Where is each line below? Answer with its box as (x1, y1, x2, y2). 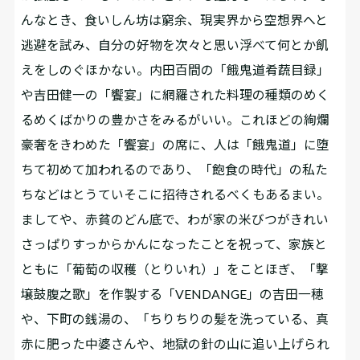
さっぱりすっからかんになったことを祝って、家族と (21, 235, 328, 252)
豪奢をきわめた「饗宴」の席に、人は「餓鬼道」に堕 (21, 136, 330, 152)
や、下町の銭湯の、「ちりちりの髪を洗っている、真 (21, 310, 329, 326)
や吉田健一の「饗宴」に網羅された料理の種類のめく (21, 86, 330, 102)
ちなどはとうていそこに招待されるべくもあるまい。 (21, 186, 330, 202)
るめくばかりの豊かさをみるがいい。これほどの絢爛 (21, 111, 330, 127)
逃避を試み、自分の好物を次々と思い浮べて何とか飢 (21, 36, 329, 52)
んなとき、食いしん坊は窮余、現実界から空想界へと (21, 11, 329, 27)
